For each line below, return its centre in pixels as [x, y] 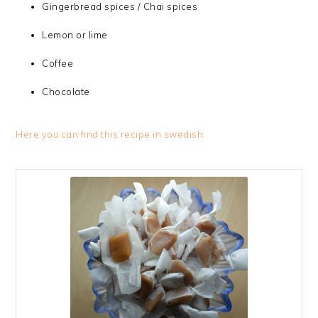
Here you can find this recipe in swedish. [111, 135]
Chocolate [66, 92]
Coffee [58, 64]
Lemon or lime [75, 35]
